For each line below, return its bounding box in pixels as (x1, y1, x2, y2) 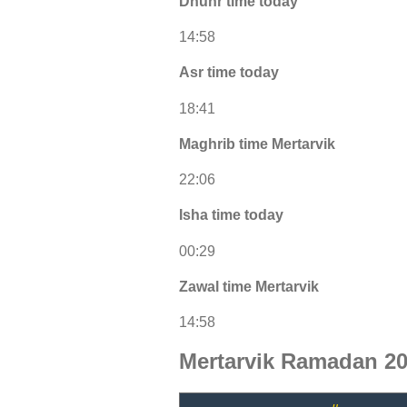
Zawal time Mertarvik (179, 278, 319, 294)
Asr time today (179, 65, 279, 81)
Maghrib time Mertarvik (179, 135, 335, 152)
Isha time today (179, 207, 283, 223)
